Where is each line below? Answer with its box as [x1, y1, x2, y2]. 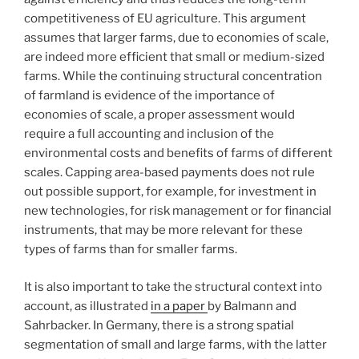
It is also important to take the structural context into [24, 279, 322, 294]
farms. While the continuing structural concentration [24, 69, 322, 84]
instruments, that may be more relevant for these [24, 223, 303, 238]
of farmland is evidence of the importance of [24, 88, 275, 103]
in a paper [151, 298, 208, 313]
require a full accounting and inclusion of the [24, 127, 274, 142]
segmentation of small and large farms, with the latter [24, 337, 327, 352]
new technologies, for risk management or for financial [24, 204, 332, 219]
